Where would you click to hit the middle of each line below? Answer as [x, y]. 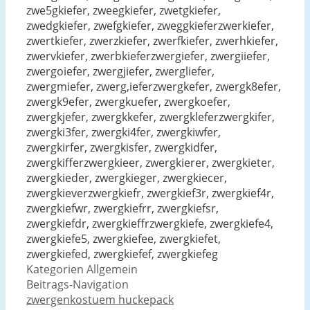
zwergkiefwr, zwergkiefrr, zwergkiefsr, [122, 209]
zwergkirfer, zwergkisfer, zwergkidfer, [122, 148]
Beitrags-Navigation [77, 285]
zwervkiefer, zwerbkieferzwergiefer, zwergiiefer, [148, 56]
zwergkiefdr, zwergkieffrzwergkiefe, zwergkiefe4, [150, 224]
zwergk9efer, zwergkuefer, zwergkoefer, [128, 102]
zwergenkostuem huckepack [100, 300]
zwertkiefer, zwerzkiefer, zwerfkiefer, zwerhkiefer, [152, 41]
